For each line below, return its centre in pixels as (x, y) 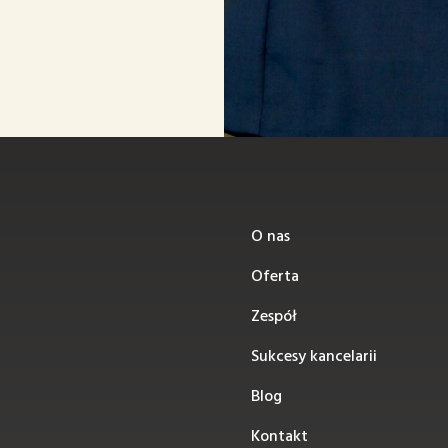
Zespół (273, 317)
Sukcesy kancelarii (313, 357)
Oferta (274, 277)
